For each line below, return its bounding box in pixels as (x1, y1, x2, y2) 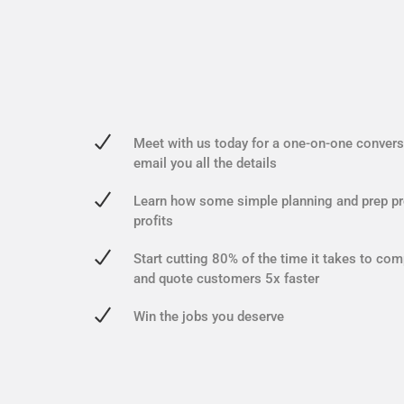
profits (133, 212, 173, 229)
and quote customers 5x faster (133, 270, 319, 287)
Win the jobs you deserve (133, 308, 284, 325)
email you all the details (133, 154, 277, 171)
